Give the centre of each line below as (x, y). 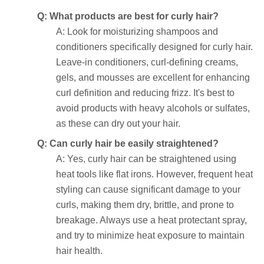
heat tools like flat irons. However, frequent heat (154, 174)
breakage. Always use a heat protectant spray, (151, 220)
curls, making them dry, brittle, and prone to (145, 204)
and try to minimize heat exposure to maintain (150, 235)
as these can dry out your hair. (118, 123)
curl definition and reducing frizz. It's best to (145, 93)
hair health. (79, 250)
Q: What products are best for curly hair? (128, 16)
